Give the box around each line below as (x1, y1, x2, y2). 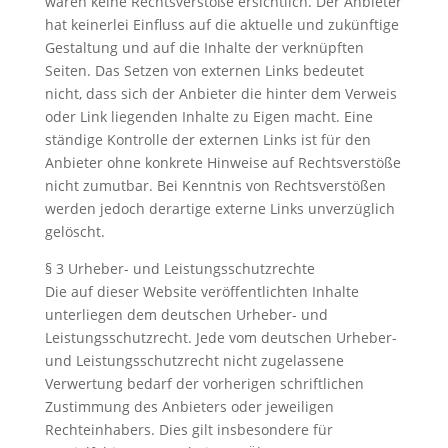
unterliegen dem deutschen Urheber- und (44, 305, 328, 324)
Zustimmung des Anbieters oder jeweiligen (44, 397, 334, 416)
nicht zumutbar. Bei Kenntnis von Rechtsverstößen (44, 176, 386, 195)
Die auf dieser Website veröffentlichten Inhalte (44, 282, 359, 301)
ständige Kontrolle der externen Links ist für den (44, 130, 371, 149)
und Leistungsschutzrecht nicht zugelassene (44, 351, 344, 370)
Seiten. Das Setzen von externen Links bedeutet (44, 61, 364, 80)
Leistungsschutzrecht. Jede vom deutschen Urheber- (44, 328, 397, 347)
